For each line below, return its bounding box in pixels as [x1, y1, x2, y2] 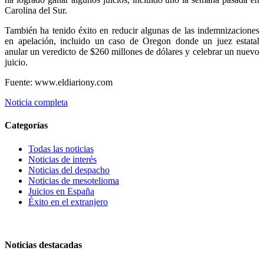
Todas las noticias [28, 143, 94, 154]
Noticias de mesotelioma [28, 175, 119, 186]
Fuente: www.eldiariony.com [5, 77, 113, 88]
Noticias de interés [28, 154, 97, 164]
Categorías [5, 120, 48, 131]
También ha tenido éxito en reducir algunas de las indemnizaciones [5, 25, 259, 36]
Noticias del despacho [28, 164, 110, 175]
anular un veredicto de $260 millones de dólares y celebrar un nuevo [5, 47, 259, 57]
